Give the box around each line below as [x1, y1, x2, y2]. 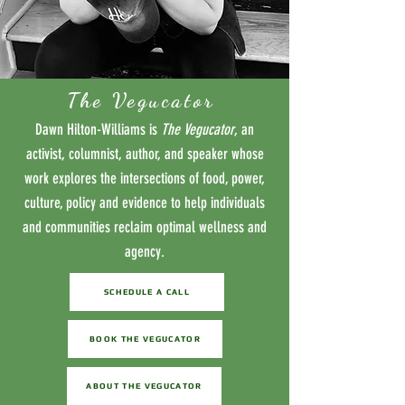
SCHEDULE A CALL [103, 287, 191, 297]
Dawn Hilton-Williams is [35, 120, 161, 139]
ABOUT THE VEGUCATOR [86, 381, 202, 391]
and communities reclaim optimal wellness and [23, 218, 267, 237]
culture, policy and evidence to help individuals [24, 193, 265, 212]
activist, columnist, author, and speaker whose [25, 145, 264, 164]
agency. [125, 242, 165, 261]
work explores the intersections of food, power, [24, 169, 265, 188]
